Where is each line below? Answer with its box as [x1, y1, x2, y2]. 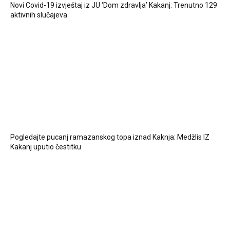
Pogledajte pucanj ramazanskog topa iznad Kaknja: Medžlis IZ [10, 133, 209, 142]
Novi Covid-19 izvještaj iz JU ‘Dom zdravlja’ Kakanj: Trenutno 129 [10, 1, 217, 10]
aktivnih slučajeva [10, 11, 67, 20]
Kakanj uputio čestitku [10, 143, 81, 151]
